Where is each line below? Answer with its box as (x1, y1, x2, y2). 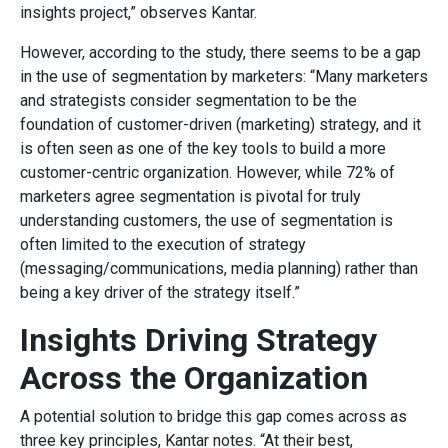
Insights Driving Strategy (20, 320, 377, 359)
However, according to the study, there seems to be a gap (20, 42, 421, 62)
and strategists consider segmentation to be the (20, 90, 357, 110)
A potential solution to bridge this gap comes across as (20, 406, 407, 426)
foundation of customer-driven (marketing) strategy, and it (20, 114, 421, 134)
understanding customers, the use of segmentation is (20, 210, 393, 230)
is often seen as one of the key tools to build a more (20, 138, 386, 158)
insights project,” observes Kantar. (20, 2, 257, 22)
